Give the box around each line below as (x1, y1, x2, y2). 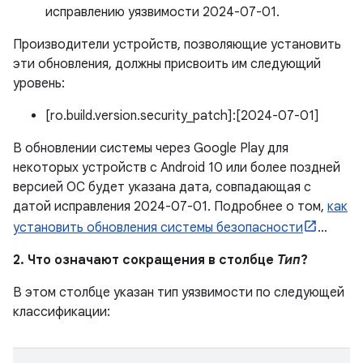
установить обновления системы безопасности (13, 220, 303, 236)
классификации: (13, 304, 110, 320)
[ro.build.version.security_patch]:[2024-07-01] (45, 108, 319, 124)
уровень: (13, 75, 65, 92)
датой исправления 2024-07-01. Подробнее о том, (13, 199, 327, 215)
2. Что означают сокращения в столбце (13, 252, 277, 268)
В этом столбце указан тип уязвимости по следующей (13, 284, 344, 301)
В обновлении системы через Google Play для (13, 140, 288, 156)
